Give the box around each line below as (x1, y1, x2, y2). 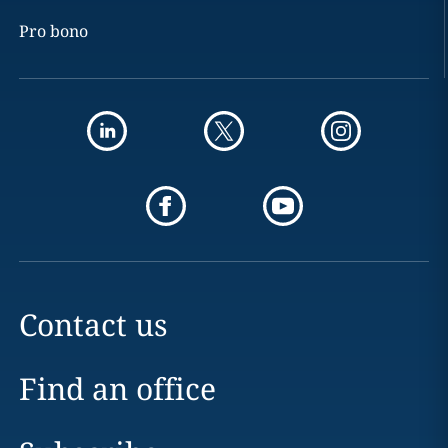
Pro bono (18, 19, 88, 42)
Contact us (18, 303, 168, 345)
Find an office (18, 367, 216, 409)
